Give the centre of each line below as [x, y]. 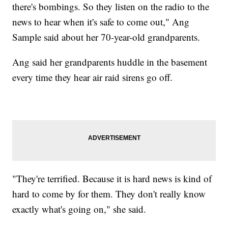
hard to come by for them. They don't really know [109, 193]
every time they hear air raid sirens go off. [93, 77]
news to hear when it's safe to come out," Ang [101, 21]
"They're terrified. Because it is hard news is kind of [112, 178]
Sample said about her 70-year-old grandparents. [106, 37]
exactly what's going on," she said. [79, 209]
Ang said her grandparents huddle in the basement [110, 62]
